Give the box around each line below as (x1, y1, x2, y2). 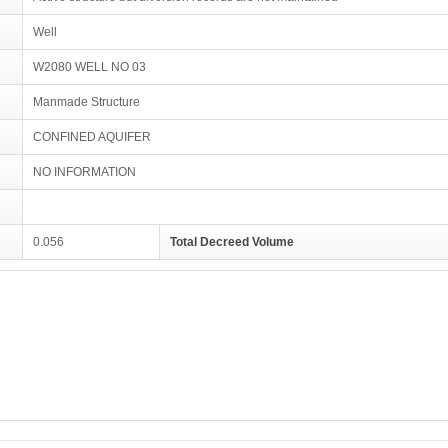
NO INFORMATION (33, 165, 136, 179)
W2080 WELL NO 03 (33, 60, 146, 74)
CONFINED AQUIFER (33, 130, 151, 144)
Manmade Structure (33, 95, 140, 109)
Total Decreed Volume (170, 235, 294, 249)
